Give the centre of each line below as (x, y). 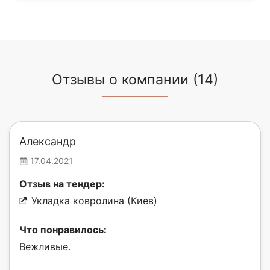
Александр (48, 142)
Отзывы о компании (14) (135, 80)
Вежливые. (45, 247)
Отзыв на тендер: (62, 184)
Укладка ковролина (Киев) (94, 201)
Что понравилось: (63, 230)
